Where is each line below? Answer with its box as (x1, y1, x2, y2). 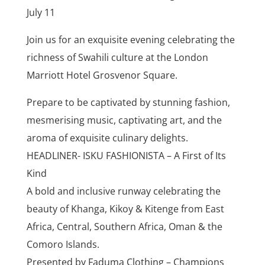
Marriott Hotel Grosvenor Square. (26, 69, 177, 82)
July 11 (26, 6, 55, 20)
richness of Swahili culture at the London (26, 51, 208, 64)
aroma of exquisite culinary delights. (26, 131, 188, 145)
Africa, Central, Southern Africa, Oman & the (26, 220, 222, 234)
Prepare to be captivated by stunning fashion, (26, 96, 230, 109)
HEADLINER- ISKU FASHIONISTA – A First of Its (26, 149, 226, 163)
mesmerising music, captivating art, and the (26, 114, 222, 127)
